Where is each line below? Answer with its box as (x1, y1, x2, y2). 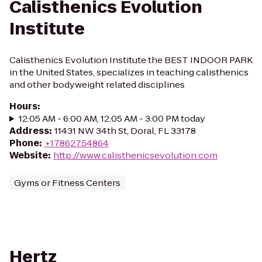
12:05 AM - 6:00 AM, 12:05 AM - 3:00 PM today (18, 112, 205, 125)
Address (9, 125, 49, 137)
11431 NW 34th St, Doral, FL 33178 (54, 125, 196, 137)
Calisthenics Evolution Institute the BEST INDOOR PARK (9, 54, 253, 66)
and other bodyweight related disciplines (9, 78, 185, 91)
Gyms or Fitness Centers (14, 177, 120, 189)
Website (9, 149, 48, 161)
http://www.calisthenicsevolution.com (53, 149, 218, 161)
